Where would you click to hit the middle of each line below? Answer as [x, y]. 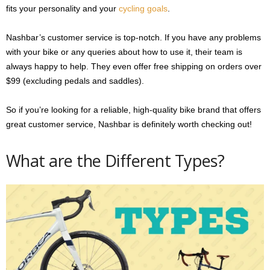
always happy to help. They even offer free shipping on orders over [134, 66]
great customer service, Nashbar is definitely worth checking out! [129, 124]
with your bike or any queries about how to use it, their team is [124, 52]
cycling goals [143, 8]
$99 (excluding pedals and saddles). [75, 80]
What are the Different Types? [115, 160]
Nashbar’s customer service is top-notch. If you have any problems [133, 37]
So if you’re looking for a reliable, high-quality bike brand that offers [133, 109]
